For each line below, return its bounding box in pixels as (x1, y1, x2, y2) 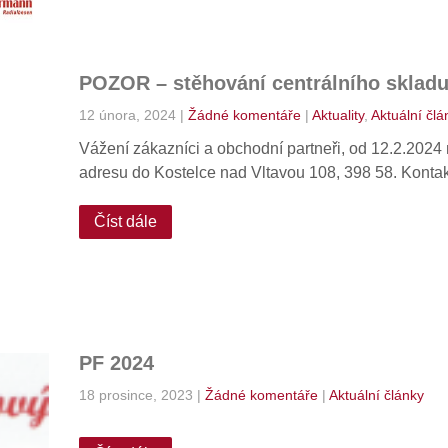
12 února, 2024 (78, 107, 176, 123)
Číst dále (93, 213, 157, 230)
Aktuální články (328, 387, 424, 403)
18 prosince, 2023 (78, 387, 193, 403)
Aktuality (311, 107, 364, 123)
